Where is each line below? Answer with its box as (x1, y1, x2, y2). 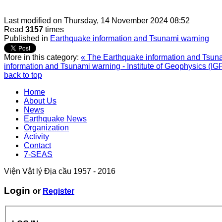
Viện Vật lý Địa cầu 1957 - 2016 (4, 167, 115, 176)
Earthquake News (24, 114, 87, 123)
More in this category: (4, 53, 79, 62)
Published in (4, 34, 48, 43)
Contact (24, 141, 51, 150)
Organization (24, 123, 69, 132)
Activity (24, 132, 49, 141)
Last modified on (4, 16, 64, 25)
